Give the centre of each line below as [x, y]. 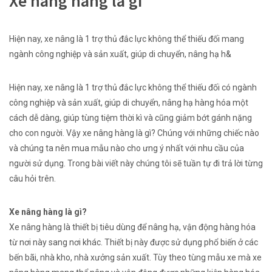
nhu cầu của [220, 148]
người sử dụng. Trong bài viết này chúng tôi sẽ [96, 163]
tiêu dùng [117, 227]
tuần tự [197, 163]
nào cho [126, 148]
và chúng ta [32, 148]
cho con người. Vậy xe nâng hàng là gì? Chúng [97, 133]
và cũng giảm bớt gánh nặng [197, 118]
